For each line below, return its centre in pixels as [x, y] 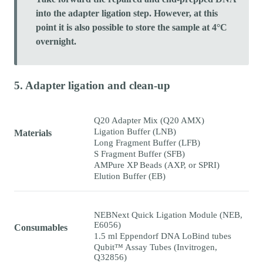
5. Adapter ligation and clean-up [92, 85]
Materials [33, 133]
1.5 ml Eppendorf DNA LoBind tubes [163, 236]
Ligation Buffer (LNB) [135, 131]
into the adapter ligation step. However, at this [127, 13]
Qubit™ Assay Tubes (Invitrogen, [156, 247]
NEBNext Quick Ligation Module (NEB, [168, 215]
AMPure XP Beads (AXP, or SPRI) [157, 165]
